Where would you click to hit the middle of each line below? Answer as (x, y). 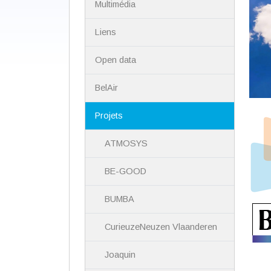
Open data (116, 60)
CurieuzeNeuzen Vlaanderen (161, 227)
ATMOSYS (126, 144)
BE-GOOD (126, 171)
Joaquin (120, 255)
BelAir (107, 88)
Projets (109, 116)
